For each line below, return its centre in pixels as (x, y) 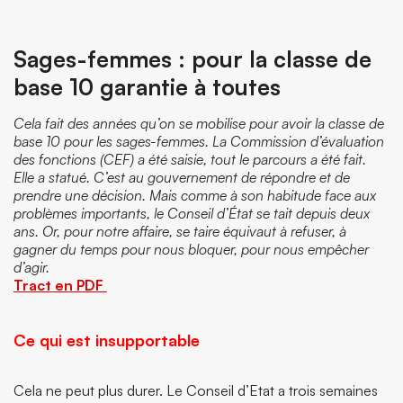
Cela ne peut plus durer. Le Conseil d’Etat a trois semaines (196, 390)
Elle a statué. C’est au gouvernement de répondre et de (182, 177)
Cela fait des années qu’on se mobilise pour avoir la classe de (199, 123)
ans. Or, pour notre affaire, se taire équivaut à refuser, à (180, 231)
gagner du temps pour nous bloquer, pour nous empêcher (191, 249)
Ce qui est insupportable (107, 340)
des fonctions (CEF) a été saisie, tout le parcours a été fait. (190, 159)
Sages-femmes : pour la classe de (193, 59)
